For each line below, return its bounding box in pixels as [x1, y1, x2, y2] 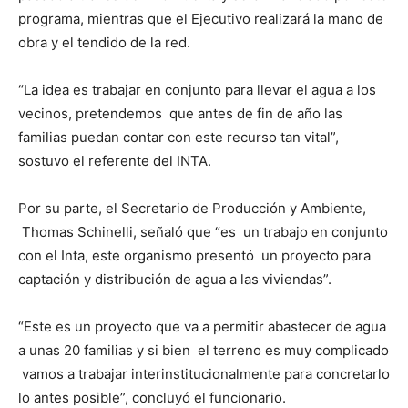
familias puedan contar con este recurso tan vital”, [18, 128, 339, 146]
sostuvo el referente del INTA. [18, 152, 211, 169]
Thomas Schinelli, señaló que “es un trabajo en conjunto [18, 223, 388, 240]
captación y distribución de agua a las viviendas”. [18, 270, 331, 288]
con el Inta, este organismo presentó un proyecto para [18, 247, 371, 264]
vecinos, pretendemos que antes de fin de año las [18, 105, 342, 122]
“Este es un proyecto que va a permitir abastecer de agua [18, 318, 386, 335]
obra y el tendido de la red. [18, 34, 190, 51]
